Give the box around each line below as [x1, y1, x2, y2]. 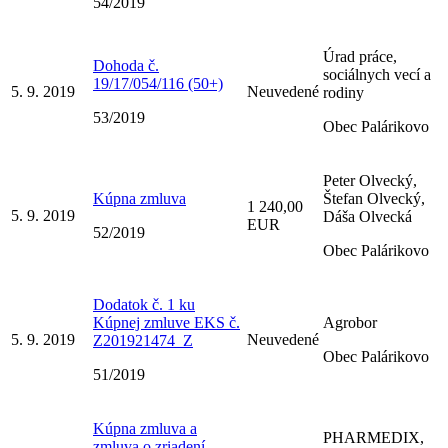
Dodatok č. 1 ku [93, 295, 195, 313]
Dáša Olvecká [323, 207, 412, 225]
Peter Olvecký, [323, 171, 417, 189]
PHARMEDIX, [323, 428, 424, 446]
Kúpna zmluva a [93, 419, 197, 437]
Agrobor [323, 313, 377, 331]
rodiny [323, 83, 364, 101]
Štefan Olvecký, [323, 189, 425, 207]
